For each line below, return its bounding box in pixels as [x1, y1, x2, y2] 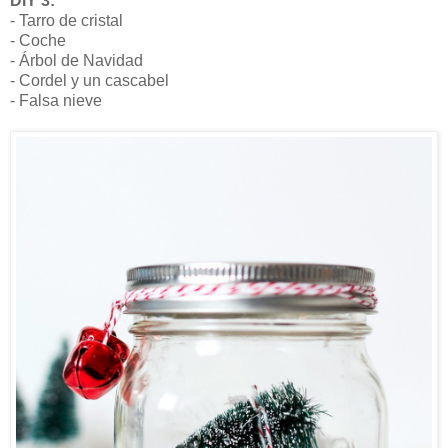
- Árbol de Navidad [10, 51, 143, 69]
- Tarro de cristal [10, 11, 123, 29]
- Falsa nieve [10, 91, 102, 109]
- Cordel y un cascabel [10, 71, 169, 89]
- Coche [10, 31, 66, 49]
